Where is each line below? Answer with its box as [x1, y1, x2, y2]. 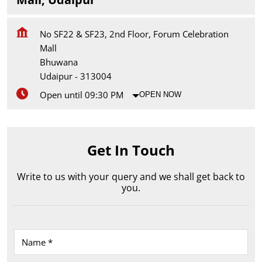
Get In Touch [87, 140, 175, 160]
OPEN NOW [139, 90, 181, 99]
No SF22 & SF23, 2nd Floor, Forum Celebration [40, 27, 229, 40]
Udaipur [40, 70, 73, 82]
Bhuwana [40, 56, 78, 68]
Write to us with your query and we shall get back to [17, 170, 245, 183]
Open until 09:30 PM [40, 88, 123, 101]
